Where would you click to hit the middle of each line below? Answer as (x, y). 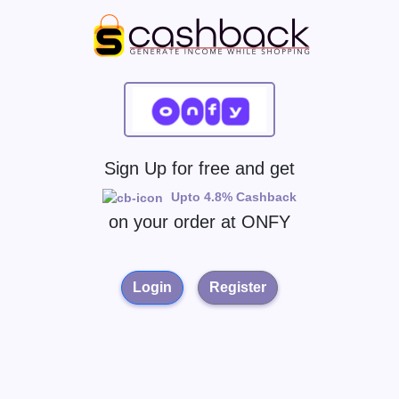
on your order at (175, 222)
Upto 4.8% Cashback (232, 197)
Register (238, 287)
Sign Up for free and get (199, 168)
